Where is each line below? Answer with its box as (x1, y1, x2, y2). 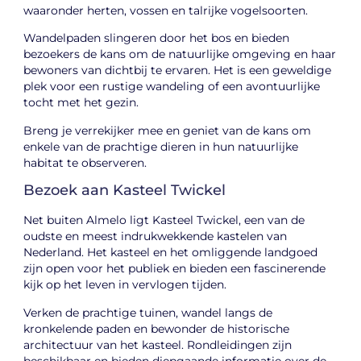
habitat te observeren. (23, 156, 147, 169)
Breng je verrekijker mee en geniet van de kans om (23, 123, 312, 137)
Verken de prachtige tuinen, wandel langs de (23, 305, 273, 319)
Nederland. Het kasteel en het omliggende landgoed (23, 246, 318, 259)
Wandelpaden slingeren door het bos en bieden (23, 31, 290, 45)
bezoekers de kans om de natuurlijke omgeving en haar (23, 48, 337, 61)
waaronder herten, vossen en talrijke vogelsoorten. (23, 3, 309, 17)
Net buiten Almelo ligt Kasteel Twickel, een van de (23, 214, 305, 227)
